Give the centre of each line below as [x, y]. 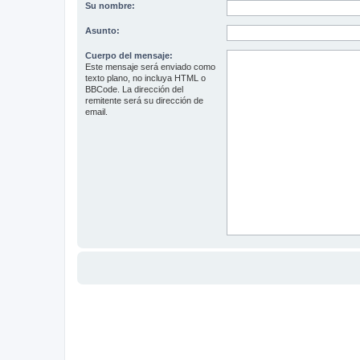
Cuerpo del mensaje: [129, 55]
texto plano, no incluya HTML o [145, 78]
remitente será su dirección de [144, 100]
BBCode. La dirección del [134, 89]
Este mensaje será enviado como [150, 67]
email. [96, 112]
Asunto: [102, 31]
